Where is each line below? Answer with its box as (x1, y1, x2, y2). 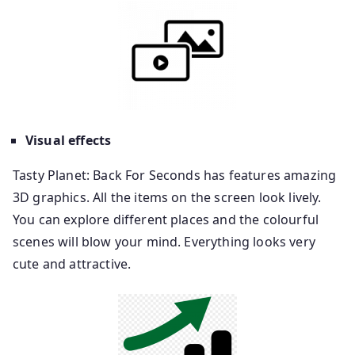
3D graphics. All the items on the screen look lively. (13, 189, 322, 206)
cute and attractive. (13, 255, 132, 273)
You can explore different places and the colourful (13, 211, 319, 228)
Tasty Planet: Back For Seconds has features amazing (13, 166, 337, 184)
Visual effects (25, 132, 112, 149)
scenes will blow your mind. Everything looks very (13, 233, 315, 250)
